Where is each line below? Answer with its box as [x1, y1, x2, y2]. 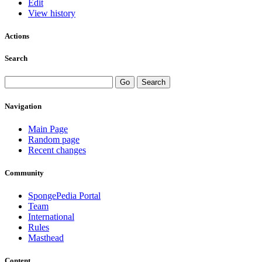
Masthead [28, 233, 64, 243]
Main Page [28, 123, 68, 134]
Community [5, 168, 44, 177]
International [28, 212, 74, 222]
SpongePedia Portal [28, 191, 101, 201]
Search [5, 54, 27, 63]
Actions [5, 32, 29, 41]
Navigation [5, 101, 42, 111]
